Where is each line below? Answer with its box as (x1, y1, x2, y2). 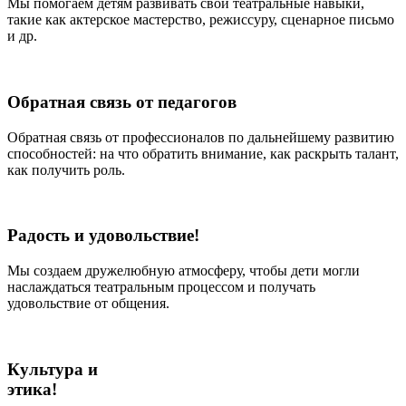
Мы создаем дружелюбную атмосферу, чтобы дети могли (7, 263, 360, 278)
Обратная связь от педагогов (7, 92, 237, 111)
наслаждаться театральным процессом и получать (7, 279, 315, 295)
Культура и (7, 359, 98, 379)
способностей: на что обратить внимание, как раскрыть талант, (7, 145, 399, 161)
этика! (7, 379, 57, 399)
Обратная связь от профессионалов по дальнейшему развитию (7, 129, 394, 145)
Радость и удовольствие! (7, 226, 199, 246)
